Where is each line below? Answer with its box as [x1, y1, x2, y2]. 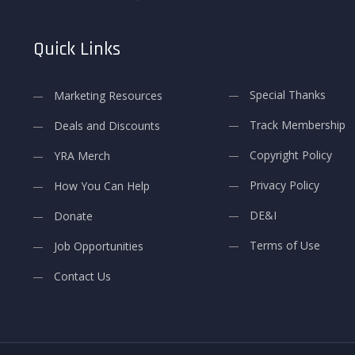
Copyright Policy [250, 147, 332, 163]
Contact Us [54, 269, 111, 284]
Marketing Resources [54, 88, 162, 104]
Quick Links [33, 37, 120, 62]
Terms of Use [250, 238, 320, 254]
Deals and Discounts [54, 118, 160, 134]
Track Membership [250, 117, 345, 133]
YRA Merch [54, 148, 110, 164]
